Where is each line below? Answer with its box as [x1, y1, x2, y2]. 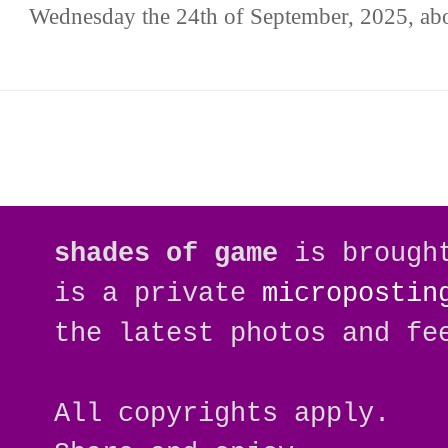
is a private [54, 277, 263, 309]
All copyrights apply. [54, 397, 391, 429]
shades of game [54, 237, 279, 269]
